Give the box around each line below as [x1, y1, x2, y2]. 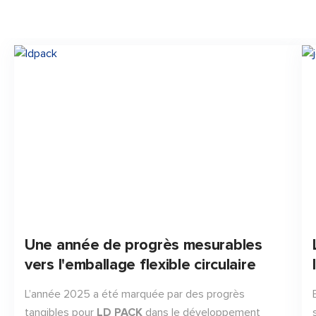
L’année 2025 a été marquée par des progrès [25, 288, 245, 300]
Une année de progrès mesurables [25, 238, 262, 253]
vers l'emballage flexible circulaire [25, 257, 256, 273]
